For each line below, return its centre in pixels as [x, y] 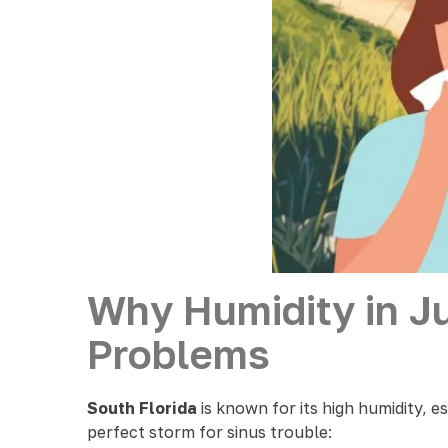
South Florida [142, 408]
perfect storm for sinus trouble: [209, 432]
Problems [178, 354]
